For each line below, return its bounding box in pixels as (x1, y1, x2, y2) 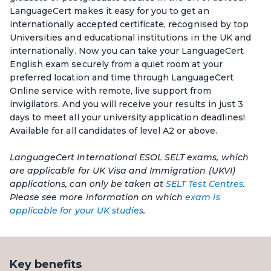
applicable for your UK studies (10, 204, 144, 216)
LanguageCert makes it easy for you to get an (10, 5, 209, 16)
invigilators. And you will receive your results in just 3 (10, 98, 243, 109)
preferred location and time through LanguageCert (10, 71, 233, 83)
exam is (185, 191, 220, 203)
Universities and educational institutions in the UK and (10, 31, 251, 43)
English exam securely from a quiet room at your (10, 58, 223, 70)
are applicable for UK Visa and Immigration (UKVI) (10, 165, 235, 176)
